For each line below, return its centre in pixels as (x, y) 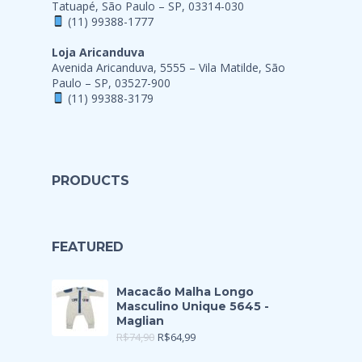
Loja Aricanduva (98, 52)
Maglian (140, 321)
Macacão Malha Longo (185, 292)
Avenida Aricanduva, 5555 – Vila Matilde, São (168, 67)
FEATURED (88, 247)
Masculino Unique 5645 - (193, 306)
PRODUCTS (90, 181)
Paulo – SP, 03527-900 (111, 83)
